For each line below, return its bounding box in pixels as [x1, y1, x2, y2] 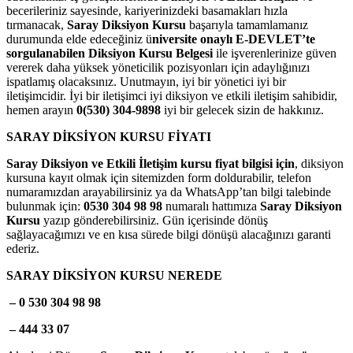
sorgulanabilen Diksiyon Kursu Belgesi [6, 46, 216, 60]
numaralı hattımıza [165, 199, 260, 213]
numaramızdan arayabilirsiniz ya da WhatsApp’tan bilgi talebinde [6, 184, 331, 199]
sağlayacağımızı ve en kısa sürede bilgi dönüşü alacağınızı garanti [6, 227, 331, 241]
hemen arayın [6, 102, 76, 117]
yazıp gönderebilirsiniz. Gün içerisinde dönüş [43, 213, 268, 227]
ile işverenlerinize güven [216, 46, 336, 60]
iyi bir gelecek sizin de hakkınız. [161, 102, 324, 117]
